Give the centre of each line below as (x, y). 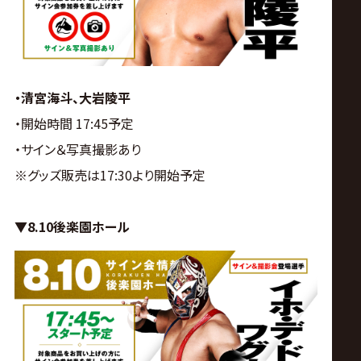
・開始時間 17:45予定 (74, 124)
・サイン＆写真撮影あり (77, 149)
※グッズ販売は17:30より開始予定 (110, 175)
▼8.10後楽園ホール (72, 227)
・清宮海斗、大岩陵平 (72, 98)
